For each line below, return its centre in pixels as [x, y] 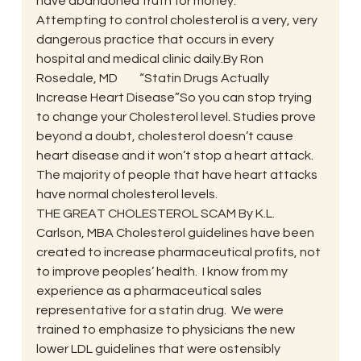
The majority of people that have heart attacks [178, 174]
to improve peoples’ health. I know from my [163, 271]
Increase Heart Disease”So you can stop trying [175, 97]
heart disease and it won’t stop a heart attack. [177, 155]
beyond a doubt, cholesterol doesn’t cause [166, 136]
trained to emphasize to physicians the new [166, 329]
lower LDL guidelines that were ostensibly [159, 349]
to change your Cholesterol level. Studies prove [177, 116]
